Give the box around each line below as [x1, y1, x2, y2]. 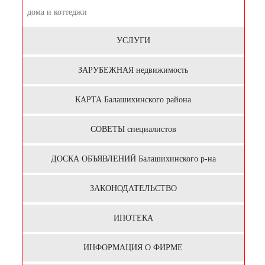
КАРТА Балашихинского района [75, 95, 191, 105]
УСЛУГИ [116, 36, 150, 46]
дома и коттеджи [27, 8, 87, 17]
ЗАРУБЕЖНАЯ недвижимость [78, 66, 188, 75]
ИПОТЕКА [113, 214, 153, 223]
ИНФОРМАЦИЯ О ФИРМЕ [83, 243, 183, 253]
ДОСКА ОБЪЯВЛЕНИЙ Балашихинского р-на [50, 154, 216, 164]
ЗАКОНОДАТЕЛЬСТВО [89, 184, 177, 193]
